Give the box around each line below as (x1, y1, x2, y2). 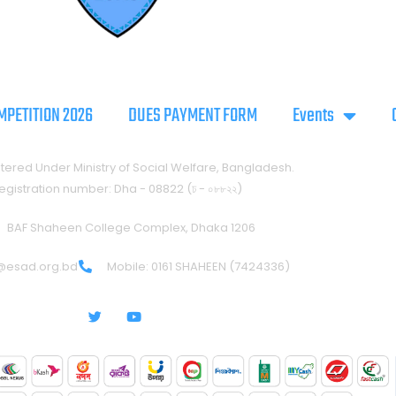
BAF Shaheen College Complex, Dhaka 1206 (7, 218, 256, 236)
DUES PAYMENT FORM (128, 100, 257, 131)
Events (293, 100, 334, 131)
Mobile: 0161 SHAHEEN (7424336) (107, 257, 291, 275)
